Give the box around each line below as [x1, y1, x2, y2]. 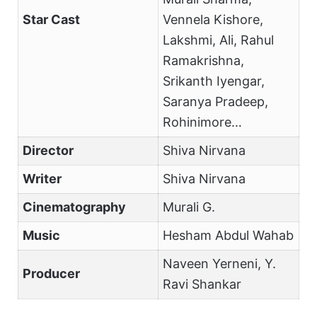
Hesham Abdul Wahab [162, 228, 294, 243]
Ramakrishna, [162, 53, 244, 69]
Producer [22, 266, 80, 282]
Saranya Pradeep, [162, 94, 268, 110]
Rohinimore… [162, 115, 242, 130]
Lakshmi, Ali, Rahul [162, 33, 274, 48]
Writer [22, 171, 62, 187]
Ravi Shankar [162, 277, 241, 292]
